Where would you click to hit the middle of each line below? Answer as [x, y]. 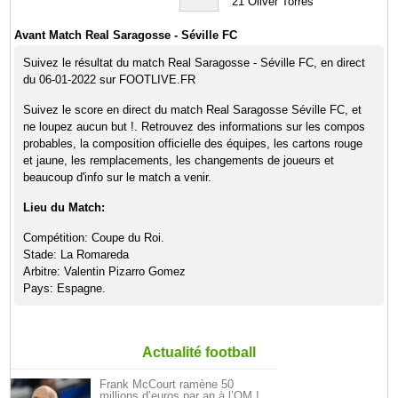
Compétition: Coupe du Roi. [94, 238]
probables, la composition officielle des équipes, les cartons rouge [193, 143]
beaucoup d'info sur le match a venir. [118, 177]
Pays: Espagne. [65, 288]
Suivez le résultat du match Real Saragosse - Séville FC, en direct [195, 63]
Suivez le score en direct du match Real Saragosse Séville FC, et [193, 110]
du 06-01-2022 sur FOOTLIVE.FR [110, 80]
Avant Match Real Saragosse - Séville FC [126, 35]
